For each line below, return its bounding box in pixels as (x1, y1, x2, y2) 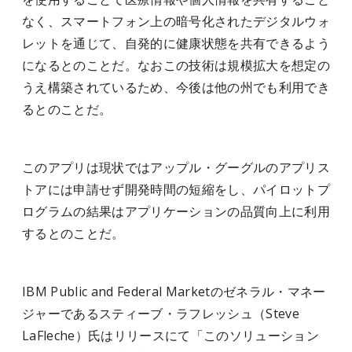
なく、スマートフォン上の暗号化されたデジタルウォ (22, 13, 330, 30)
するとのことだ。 (22, 225, 125, 242)
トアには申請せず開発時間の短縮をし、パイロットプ (22, 181, 330, 198)
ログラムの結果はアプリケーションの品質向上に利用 (22, 203, 330, 220)
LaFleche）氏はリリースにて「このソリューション (22, 327, 319, 344)
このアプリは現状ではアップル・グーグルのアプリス (22, 159, 330, 176)
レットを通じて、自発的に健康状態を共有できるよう (22, 35, 330, 52)
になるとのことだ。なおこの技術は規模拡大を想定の (22, 57, 330, 74)
